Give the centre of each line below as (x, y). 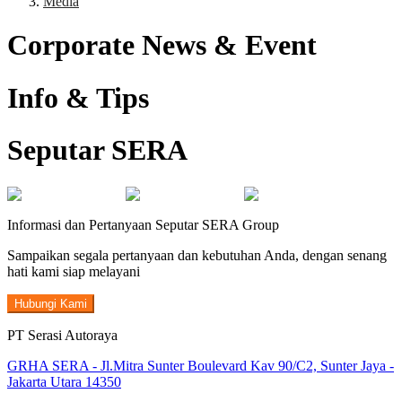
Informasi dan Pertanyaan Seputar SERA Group (143, 224)
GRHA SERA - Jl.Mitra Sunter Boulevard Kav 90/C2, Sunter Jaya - (201, 365)
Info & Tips (78, 97)
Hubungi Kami (51, 303)
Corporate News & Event (162, 45)
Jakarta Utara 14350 (64, 381)
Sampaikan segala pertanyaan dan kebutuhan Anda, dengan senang (197, 255)
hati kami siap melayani (74, 271)
